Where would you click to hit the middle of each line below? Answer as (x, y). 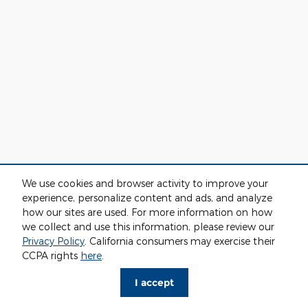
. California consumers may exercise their (180, 241)
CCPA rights (51, 256)
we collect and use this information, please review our (148, 227)
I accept (154, 282)
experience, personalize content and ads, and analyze (147, 198)
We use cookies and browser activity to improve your (145, 184)
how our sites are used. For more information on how (147, 212)
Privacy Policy (53, 241)
